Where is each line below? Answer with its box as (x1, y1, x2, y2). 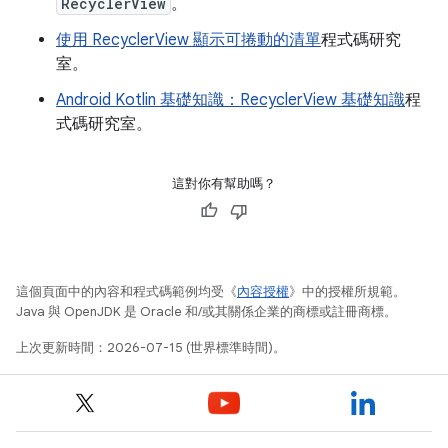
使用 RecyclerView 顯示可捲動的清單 (56, 30, 321, 50)
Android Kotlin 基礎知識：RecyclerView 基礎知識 (56, 90, 405, 110)
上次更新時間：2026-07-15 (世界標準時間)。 (16, 339, 286, 356)
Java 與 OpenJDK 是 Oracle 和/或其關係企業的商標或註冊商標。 (16, 303, 397, 320)
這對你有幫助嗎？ (172, 175, 276, 192)
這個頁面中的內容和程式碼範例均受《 (16, 283, 237, 300)
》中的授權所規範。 (289, 283, 406, 300)
